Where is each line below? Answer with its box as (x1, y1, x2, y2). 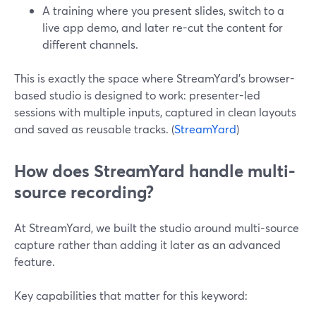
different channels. (42, 37, 138, 51)
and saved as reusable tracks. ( (14, 121, 174, 136)
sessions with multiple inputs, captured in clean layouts (14, 104, 296, 119)
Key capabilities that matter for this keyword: (14, 288, 248, 303)
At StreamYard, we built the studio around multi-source (14, 220, 299, 235)
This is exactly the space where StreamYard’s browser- (14, 71, 295, 85)
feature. (14, 254, 55, 269)
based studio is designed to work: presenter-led (14, 87, 260, 102)
